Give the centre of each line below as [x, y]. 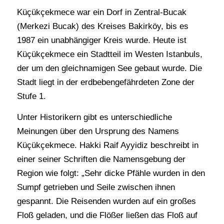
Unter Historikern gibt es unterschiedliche [94, 117]
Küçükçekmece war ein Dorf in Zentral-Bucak [101, 12]
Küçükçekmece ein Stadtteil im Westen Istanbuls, [109, 54]
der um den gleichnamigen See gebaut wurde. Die [109, 68]
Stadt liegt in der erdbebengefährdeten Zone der [105, 82]
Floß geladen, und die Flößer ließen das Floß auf [107, 215]
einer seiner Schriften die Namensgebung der [101, 159]
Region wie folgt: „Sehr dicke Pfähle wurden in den [111, 173]
